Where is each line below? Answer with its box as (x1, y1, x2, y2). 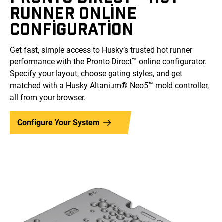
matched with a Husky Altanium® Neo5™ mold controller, (10, 80, 209, 90)
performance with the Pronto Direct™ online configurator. (10, 56, 207, 66)
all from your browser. (10, 92, 86, 102)
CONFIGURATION (10, 18, 134, 38)
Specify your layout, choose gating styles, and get (10, 68, 182, 78)
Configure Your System (17, 117, 100, 127)
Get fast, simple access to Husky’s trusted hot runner (10, 45, 192, 55)
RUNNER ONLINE (10, 2, 137, 22)
